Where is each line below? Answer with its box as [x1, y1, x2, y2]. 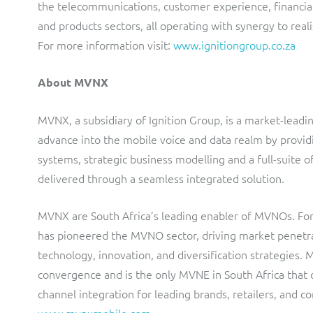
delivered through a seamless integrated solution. [38, 170, 284, 186]
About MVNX [38, 75, 108, 89]
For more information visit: [38, 37, 173, 52]
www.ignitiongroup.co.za [173, 37, 296, 52]
